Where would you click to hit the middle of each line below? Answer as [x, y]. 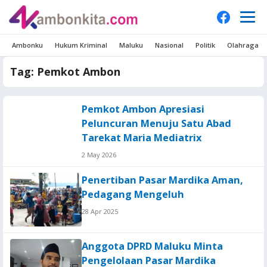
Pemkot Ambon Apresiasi [143, 109]
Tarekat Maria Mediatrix [142, 138]
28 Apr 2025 [100, 211]
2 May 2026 [99, 155]
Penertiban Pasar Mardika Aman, [162, 180]
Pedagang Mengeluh [133, 194]
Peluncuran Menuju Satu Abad [156, 123]
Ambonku [27, 45]
